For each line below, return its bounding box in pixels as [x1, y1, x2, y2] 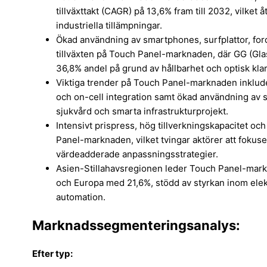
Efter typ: [32, 248, 73, 260]
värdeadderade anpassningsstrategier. [56, 148, 218, 160]
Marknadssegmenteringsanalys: [32, 217, 240, 233]
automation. [56, 191, 105, 203]
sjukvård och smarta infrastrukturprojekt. [56, 105, 228, 117]
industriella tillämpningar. [56, 19, 162, 31]
